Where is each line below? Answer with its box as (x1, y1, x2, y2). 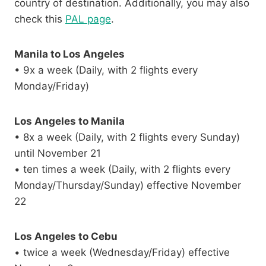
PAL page (65, 13, 111, 26)
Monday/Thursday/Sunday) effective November (14, 179, 241, 192)
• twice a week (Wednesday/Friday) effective (14, 246, 230, 259)
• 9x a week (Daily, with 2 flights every (14, 64, 198, 77)
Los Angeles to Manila (14, 115, 125, 128)
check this (14, 13, 65, 26)
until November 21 (14, 147, 101, 160)
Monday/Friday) (14, 80, 89, 93)
